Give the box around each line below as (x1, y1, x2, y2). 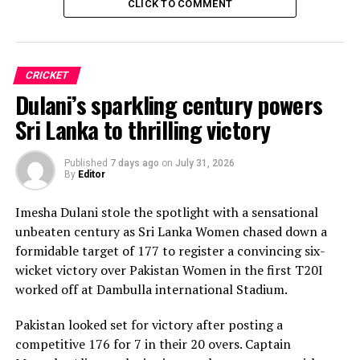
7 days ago (109, 157, 159, 169)
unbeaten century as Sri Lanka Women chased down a (14, 223, 327, 240)
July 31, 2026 (174, 157, 235, 169)
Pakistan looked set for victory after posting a (14, 316, 283, 333)
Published (63, 157, 108, 169)
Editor (77, 169, 105, 180)
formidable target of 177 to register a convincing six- (14, 242, 325, 260)
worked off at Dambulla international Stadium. (14, 280, 288, 298)
